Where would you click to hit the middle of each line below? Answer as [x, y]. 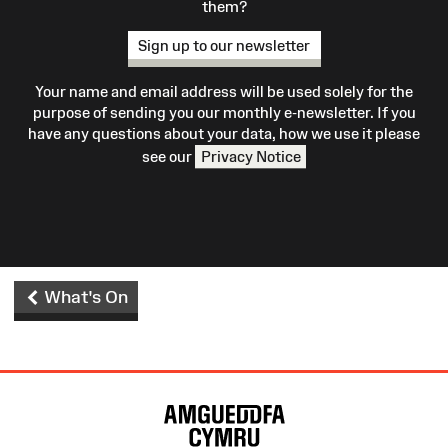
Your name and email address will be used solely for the [224, 92]
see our [168, 157]
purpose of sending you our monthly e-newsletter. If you [224, 113]
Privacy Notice [250, 157]
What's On [83, 296]
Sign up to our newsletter [224, 45]
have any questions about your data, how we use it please [224, 134]
